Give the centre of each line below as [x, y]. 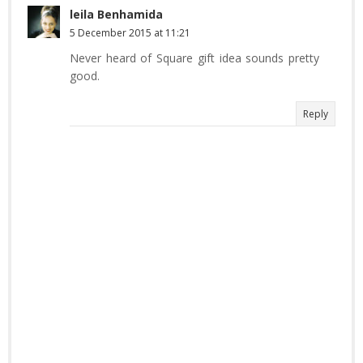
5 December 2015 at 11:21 [130, 32]
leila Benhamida [116, 14]
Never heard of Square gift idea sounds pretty [194, 58]
